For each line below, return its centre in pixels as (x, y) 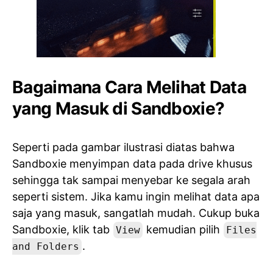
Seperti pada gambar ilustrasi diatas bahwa (123, 147)
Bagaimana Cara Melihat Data (129, 87)
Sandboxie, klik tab (62, 230)
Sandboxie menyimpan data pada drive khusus (132, 164)
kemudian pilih (183, 230)
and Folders (46, 247)
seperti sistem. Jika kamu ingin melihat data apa (136, 197)
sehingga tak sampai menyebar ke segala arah (131, 180)
